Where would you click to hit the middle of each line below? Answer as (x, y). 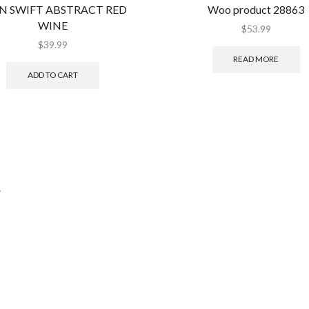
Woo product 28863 (256, 9)
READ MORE (256, 59)
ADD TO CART (53, 75)
